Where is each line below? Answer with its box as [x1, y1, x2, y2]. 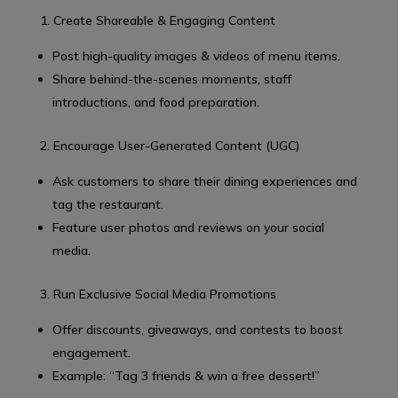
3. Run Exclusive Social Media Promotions [39, 285, 276, 302]
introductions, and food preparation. [52, 93, 259, 110]
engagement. [52, 344, 131, 361]
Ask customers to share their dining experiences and [52, 172, 357, 189]
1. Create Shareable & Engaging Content [39, 12, 275, 28]
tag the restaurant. [52, 195, 163, 212]
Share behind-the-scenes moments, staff [52, 70, 291, 87]
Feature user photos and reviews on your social [52, 219, 324, 235]
